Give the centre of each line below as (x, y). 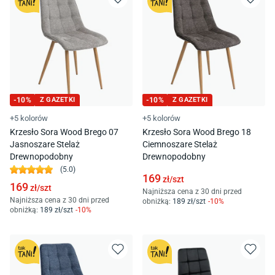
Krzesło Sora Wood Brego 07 (64, 132)
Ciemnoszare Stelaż (180, 144)
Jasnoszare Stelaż (45, 144)
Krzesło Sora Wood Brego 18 (197, 132)
